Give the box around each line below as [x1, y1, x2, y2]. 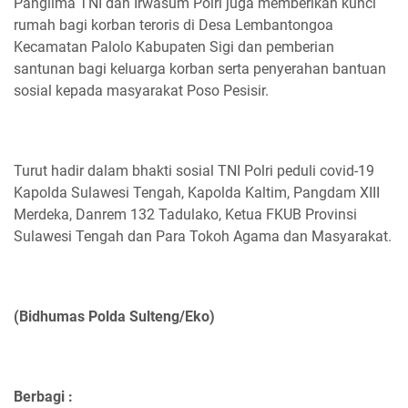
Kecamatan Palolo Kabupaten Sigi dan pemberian [14, 37, 334, 56]
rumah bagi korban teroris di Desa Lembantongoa [14, 15, 333, 34]
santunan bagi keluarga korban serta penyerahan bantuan [14, 59, 386, 77]
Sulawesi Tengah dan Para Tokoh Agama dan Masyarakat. [14, 227, 392, 245]
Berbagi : [14, 387, 73, 405]
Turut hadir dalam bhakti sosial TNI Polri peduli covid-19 [14, 161, 374, 179]
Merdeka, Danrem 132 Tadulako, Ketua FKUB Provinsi [14, 205, 357, 223]
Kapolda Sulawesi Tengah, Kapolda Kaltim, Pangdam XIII [14, 183, 380, 201]
